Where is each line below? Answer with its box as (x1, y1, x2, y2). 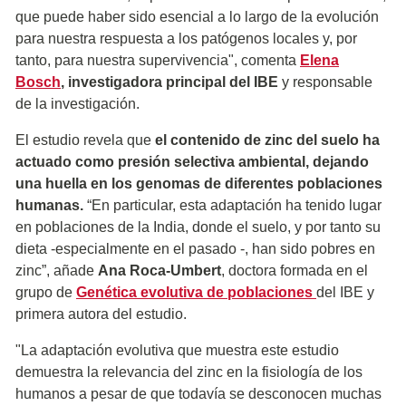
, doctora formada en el (221, 262, 368, 278)
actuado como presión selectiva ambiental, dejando (15, 153, 369, 169)
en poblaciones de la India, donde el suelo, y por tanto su (15, 218, 381, 235)
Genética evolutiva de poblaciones (76, 284, 316, 300)
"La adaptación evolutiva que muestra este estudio (15, 342, 339, 358)
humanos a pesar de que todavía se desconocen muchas (15, 385, 382, 401)
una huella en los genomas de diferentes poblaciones (15, 175, 382, 191)
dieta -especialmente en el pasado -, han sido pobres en (15, 240, 375, 256)
